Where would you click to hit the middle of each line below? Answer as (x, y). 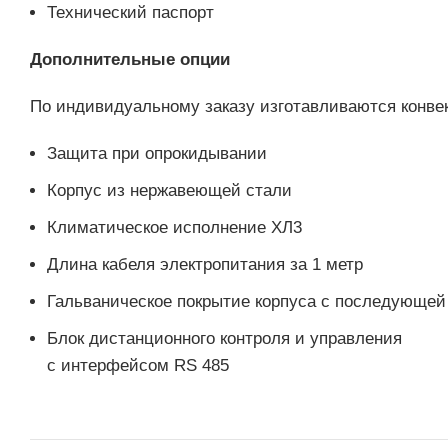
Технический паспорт (130, 12)
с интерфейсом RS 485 (138, 365)
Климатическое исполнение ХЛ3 (174, 227)
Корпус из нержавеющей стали (169, 190)
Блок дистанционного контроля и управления (224, 338)
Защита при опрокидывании (157, 153)
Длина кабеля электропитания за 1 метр (205, 264)
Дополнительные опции (130, 59)
